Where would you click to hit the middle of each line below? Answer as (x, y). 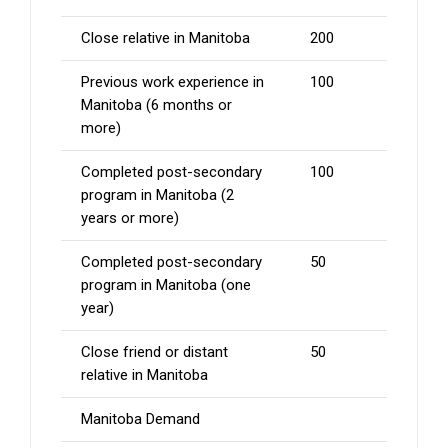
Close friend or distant (154, 352)
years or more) (130, 218)
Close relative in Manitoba (165, 38)
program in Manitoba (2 (157, 195)
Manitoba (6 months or (156, 105)
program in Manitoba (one (166, 285)
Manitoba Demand (140, 419)
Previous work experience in (172, 82)
